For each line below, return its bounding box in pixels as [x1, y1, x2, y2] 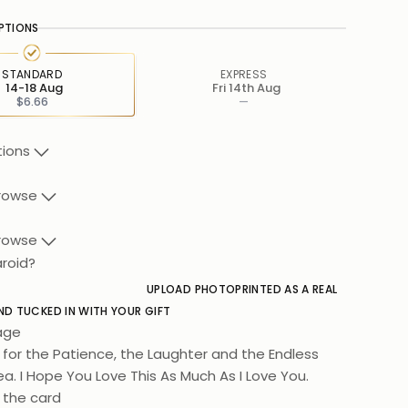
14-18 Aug [5, 79, 64, 97]
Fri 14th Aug [211, 79, 280, 97]
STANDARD [2, 66, 63, 82]
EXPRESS [219, 66, 268, 82]
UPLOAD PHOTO [147, 280, 236, 297]
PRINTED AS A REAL [235, 280, 338, 297]
